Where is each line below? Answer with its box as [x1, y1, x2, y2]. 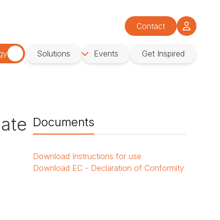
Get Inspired [142, 49, 185, 59]
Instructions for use [72, 151, 142, 162]
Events [94, 49, 118, 59]
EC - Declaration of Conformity [72, 163, 185, 173]
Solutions [37, 49, 70, 59]
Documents [33, 115, 95, 130]
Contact [137, 21, 165, 31]
